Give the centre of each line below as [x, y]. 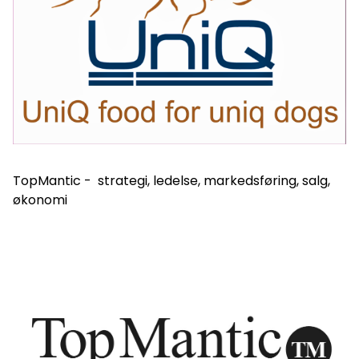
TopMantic [47, 181]
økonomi [40, 200]
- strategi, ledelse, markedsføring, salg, [206, 181]
